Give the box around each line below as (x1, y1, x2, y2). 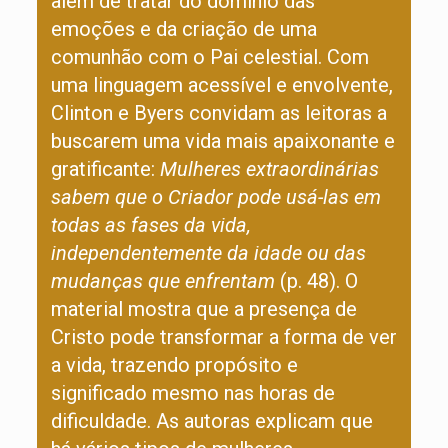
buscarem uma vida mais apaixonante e (50, 129, 395, 153)
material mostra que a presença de (50, 297, 357, 321)
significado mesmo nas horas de (50, 381, 335, 405)
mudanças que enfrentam (50, 269, 280, 293)
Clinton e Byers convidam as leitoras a (50, 101, 387, 125)
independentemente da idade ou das (50, 241, 366, 265)
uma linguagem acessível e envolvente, (50, 73, 393, 97)
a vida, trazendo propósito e (50, 353, 298, 377)
